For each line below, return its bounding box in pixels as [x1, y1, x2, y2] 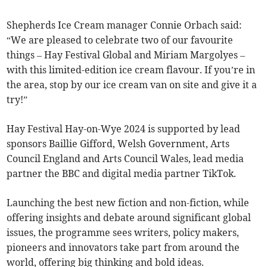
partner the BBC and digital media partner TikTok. [7, 167, 237, 180]
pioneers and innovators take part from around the [7, 241, 240, 254]
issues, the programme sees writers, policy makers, [7, 226, 240, 239]
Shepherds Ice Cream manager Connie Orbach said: [7, 19, 243, 32]
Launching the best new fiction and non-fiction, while [7, 197, 250, 209]
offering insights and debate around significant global [7, 212, 252, 224]
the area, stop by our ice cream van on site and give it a [7, 79, 257, 91]
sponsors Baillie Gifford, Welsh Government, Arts [7, 138, 230, 150]
